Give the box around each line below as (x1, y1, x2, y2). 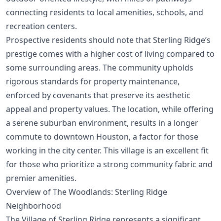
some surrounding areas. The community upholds (6, 62, 193, 73)
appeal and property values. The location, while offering (6, 103, 214, 114)
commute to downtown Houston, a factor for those (6, 131, 198, 142)
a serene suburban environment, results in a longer (6, 117, 198, 128)
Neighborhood (6, 200, 61, 211)
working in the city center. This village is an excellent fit (6, 145, 209, 156)
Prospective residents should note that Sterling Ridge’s (6, 34, 211, 45)
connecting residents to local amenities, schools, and (6, 6, 203, 18)
